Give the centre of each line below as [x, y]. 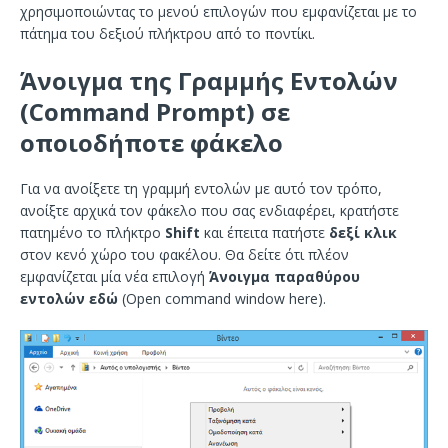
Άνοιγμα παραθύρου [284, 276]
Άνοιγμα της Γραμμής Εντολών [209, 80]
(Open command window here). [222, 298]
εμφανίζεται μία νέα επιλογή [114, 276]
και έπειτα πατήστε [264, 232]
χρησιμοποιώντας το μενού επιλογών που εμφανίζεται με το [218, 11]
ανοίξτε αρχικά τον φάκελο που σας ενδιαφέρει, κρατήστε [209, 210]
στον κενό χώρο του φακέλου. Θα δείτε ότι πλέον [184, 254]
